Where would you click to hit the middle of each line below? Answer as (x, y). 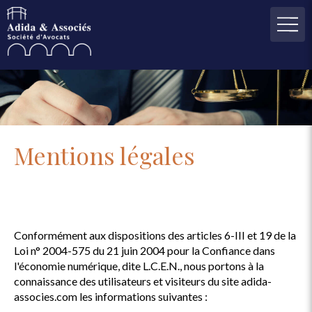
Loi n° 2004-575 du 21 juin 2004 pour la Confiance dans (145, 250)
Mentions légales (104, 155)
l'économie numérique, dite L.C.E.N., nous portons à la (139, 266)
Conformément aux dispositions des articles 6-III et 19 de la (155, 235)
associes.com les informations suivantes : (111, 296)
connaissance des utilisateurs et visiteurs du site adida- (143, 281)
